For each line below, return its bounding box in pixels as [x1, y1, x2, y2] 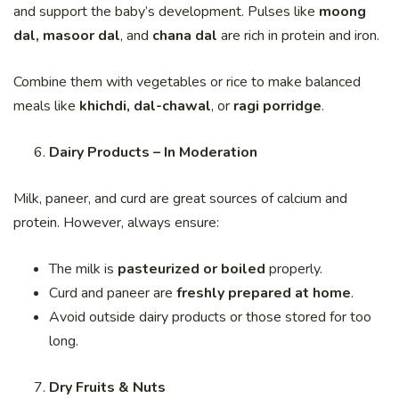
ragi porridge [233, 96, 322, 117]
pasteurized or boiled [118, 259, 265, 280]
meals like [13, 96, 79, 117]
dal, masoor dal [13, 26, 120, 46]
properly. [265, 259, 322, 280]
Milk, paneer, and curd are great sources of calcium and [13, 189, 347, 209]
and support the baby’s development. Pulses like [13, 2, 319, 22]
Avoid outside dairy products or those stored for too [49, 307, 371, 328]
